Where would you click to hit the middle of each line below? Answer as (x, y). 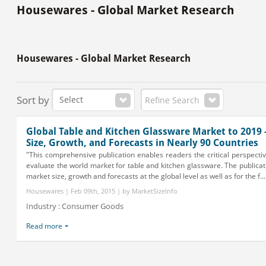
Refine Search (172, 100)
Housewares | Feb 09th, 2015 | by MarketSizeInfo (102, 191)
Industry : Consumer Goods (75, 206)
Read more (44, 226)
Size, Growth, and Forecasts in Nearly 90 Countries (142, 143)
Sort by (33, 100)
